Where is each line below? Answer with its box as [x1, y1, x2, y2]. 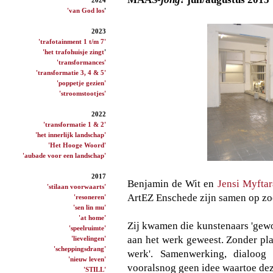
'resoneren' [74, 193, 106, 200]
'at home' [79, 213, 106, 221]
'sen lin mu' [73, 203, 106, 211]
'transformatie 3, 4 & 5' [36, 68, 106, 76]
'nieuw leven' [68, 255, 106, 263]
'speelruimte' [69, 224, 106, 232]
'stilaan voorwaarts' [47, 182, 106, 190]
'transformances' [57, 58, 106, 66]
